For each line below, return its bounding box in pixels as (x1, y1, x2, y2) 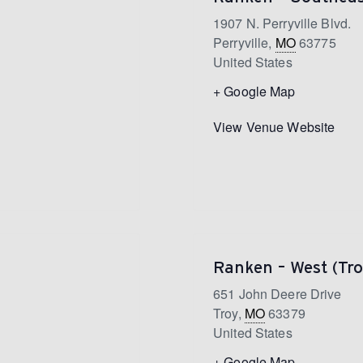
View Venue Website (213, 117, 335, 136)
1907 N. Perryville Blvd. (213, 13, 352, 32)
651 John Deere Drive (213, 284, 342, 303)
